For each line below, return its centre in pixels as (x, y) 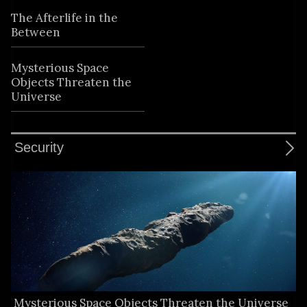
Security (39, 148)
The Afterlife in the (65, 18)
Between (36, 33)
